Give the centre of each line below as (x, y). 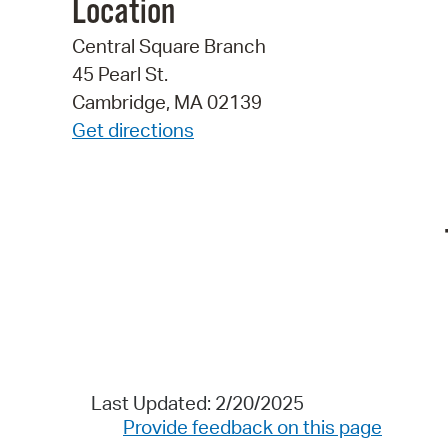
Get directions (133, 130)
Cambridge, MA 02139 (167, 102)
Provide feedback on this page (252, 427)
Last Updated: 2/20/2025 (197, 403)
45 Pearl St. (120, 74)
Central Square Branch (169, 46)
